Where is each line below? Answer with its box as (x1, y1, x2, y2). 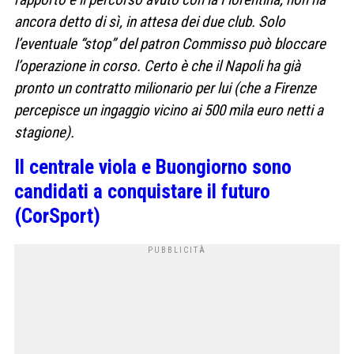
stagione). (14, 123, 77, 142)
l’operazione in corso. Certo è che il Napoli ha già (14, 57, 300, 76)
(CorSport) (14, 203, 100, 228)
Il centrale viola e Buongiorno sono (14, 154, 292, 179)
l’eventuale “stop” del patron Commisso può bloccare (14, 35, 326, 54)
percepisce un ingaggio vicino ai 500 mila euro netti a (14, 101, 323, 120)
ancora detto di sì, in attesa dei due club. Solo (14, 13, 285, 32)
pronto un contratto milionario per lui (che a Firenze (14, 79, 316, 98)
